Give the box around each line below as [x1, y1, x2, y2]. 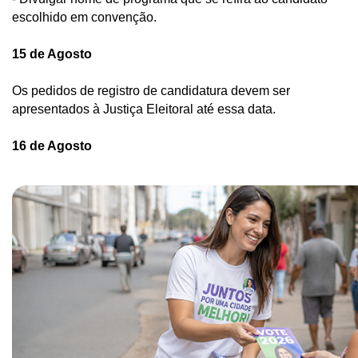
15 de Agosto [12, 46, 92, 61]
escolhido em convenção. [12, 10, 163, 24]
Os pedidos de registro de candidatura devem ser [12, 83, 290, 97]
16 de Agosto [12, 138, 92, 153]
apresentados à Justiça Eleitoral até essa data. [12, 101, 279, 116]
